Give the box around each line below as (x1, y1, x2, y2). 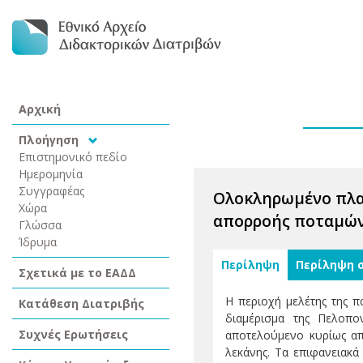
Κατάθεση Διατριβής (19, 296, 144, 311)
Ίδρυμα (19, 234, 57, 250)
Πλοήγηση (19, 132, 82, 147)
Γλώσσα (19, 217, 62, 233)
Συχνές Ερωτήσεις (19, 327, 128, 342)
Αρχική (19, 101, 61, 117)
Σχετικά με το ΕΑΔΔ (19, 265, 136, 280)
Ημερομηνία (19, 166, 83, 181)
